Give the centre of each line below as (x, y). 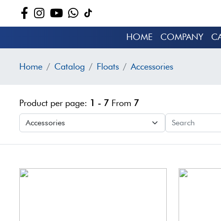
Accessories (152, 66)
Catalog (70, 66)
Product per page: (55, 103)
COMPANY (182, 37)
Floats (108, 66)
